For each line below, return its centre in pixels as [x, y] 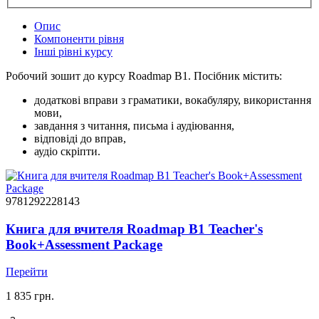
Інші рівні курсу [73, 51]
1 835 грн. [30, 296]
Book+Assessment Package [84, 244]
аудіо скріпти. [67, 151]
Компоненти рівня [79, 38]
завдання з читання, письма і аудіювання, [134, 125]
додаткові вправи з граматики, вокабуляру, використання [173, 100]
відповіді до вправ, [80, 138]
